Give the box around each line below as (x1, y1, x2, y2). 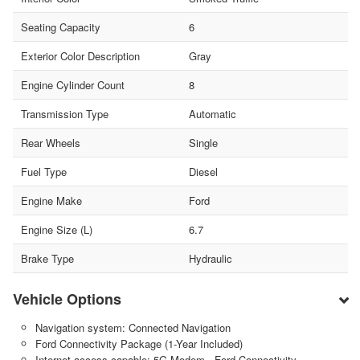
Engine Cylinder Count (21, 76, 125, 92)
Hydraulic (188, 250, 232, 266)
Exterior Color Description (21, 47, 140, 63)
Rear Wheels (21, 134, 80, 150)
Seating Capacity (21, 18, 100, 35)
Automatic (188, 105, 236, 121)
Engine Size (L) (21, 221, 92, 237)
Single (188, 134, 218, 150)
